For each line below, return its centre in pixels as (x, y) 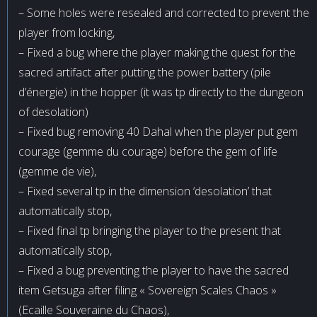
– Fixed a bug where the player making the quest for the (157, 52)
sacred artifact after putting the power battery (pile (145, 72)
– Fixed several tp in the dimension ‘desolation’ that (145, 191)
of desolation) (53, 112)
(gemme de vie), (57, 171)
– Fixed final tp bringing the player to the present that (150, 231)
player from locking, (67, 33)
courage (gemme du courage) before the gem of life (148, 151)
